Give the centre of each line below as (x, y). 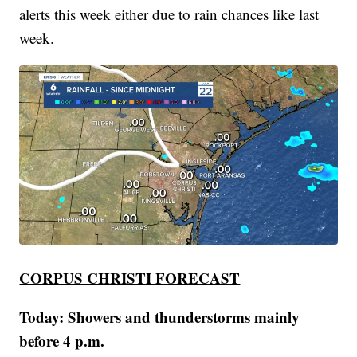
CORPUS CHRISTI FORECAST (130, 277)
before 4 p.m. (62, 340)
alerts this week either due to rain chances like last (169, 14)
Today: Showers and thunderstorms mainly (160, 316)
